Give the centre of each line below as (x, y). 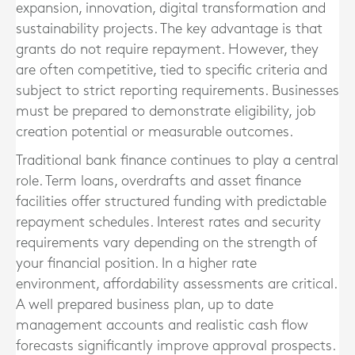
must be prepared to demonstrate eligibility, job (166, 111)
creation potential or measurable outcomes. (155, 132)
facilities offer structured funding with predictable (171, 202)
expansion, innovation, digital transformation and (171, 8)
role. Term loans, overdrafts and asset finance (158, 181)
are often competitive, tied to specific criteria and (172, 70)
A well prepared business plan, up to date (145, 305)
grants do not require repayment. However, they (167, 50)
